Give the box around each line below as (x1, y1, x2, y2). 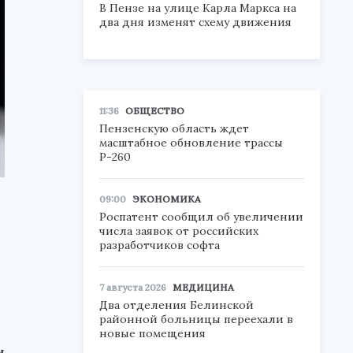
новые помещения (99, 326, 206, 340)
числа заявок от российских (99, 224, 258, 238)
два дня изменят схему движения (99, 15, 292, 29)
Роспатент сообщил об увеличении (99, 210, 303, 224)
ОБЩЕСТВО (125, 105, 184, 117)
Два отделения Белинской (99, 298, 254, 312)
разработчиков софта (99, 238, 220, 252)
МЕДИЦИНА (173, 281, 234, 293)
